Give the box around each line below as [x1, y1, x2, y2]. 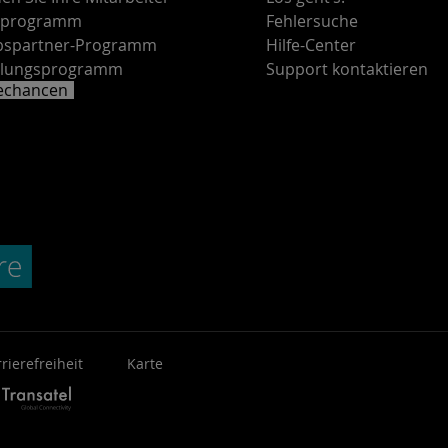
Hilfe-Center [266, 34, 356, 56]
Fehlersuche [266, 10, 358, 32]
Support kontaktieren [266, 58, 428, 80]
